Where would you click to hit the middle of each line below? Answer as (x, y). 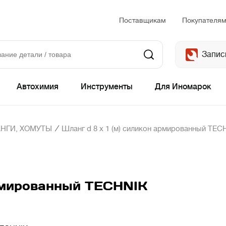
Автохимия (38, 87)
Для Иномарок (183, 87)
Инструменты (107, 87)
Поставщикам (143, 20)
